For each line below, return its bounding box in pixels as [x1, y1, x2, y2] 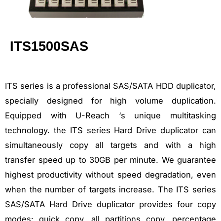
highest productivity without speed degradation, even [5, 169, 216, 180]
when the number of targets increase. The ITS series [5, 184, 216, 194]
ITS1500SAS [10, 38, 88, 54]
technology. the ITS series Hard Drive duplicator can [5, 125, 216, 135]
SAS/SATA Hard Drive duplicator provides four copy [5, 199, 216, 209]
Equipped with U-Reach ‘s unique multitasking [5, 110, 216, 120]
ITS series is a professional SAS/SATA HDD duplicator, [5, 80, 216, 91]
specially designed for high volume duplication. [5, 95, 216, 106]
